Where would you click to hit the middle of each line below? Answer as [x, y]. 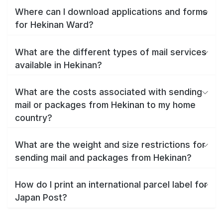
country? [34, 117]
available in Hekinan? [58, 65]
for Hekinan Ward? [54, 25]
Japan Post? [41, 198]
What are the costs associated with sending [109, 92]
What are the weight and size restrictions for [110, 144]
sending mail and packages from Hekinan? [103, 157]
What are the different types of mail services [111, 52]
